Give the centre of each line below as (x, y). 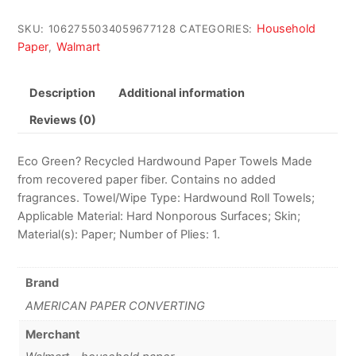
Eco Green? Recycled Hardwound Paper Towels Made (165, 161)
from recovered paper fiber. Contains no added (147, 179)
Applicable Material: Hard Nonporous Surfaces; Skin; (159, 216)
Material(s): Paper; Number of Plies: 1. (119, 234)
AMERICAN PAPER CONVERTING (115, 306)
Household (286, 28)
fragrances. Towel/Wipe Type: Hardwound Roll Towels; (166, 197)
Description (62, 92)
